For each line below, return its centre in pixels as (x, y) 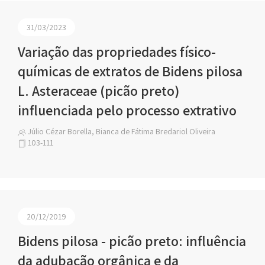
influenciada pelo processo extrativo (127, 110)
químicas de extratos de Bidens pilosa (130, 71)
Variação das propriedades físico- (117, 51)
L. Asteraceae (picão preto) (98, 91)
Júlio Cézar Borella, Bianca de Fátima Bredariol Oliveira (121, 131)
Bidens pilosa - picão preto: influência (132, 241)
